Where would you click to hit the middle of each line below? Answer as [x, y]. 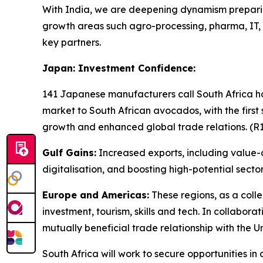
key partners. [72, 42]
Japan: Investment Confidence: [119, 68]
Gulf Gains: [69, 153]
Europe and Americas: [96, 195]
